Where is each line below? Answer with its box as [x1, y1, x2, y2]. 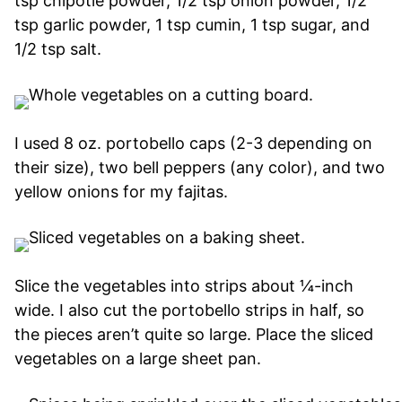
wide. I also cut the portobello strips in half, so [14, 301, 364, 320]
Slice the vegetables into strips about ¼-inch [14, 276, 354, 296]
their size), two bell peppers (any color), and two [14, 158, 385, 178]
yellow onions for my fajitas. [14, 182, 228, 202]
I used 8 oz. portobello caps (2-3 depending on [14, 134, 372, 153]
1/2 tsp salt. [14, 39, 106, 59]
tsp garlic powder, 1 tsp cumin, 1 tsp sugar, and [14, 15, 370, 35]
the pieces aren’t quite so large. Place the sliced [14, 325, 373, 345]
